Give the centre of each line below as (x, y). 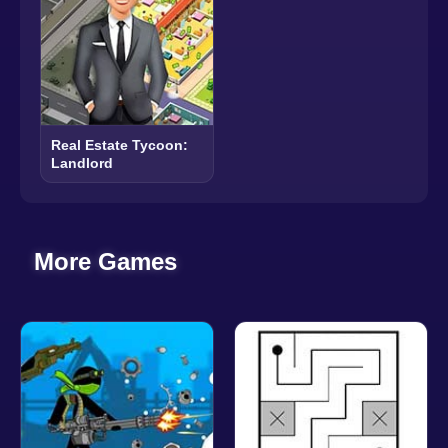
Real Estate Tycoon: (119, 144)
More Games (106, 261)
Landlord (82, 162)
